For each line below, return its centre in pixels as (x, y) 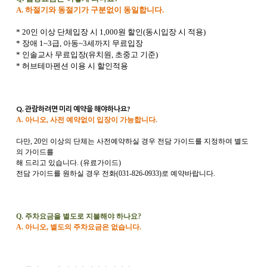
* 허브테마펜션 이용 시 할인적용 (72, 66)
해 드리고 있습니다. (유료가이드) (69, 163)
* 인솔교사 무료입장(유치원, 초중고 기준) (87, 55)
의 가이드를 (35, 152)
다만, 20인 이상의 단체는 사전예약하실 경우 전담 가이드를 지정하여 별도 (132, 141)
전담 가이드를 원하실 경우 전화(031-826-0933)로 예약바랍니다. (117, 173)
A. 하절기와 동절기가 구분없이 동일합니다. (90, 10)
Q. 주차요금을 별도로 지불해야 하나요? (80, 216)
